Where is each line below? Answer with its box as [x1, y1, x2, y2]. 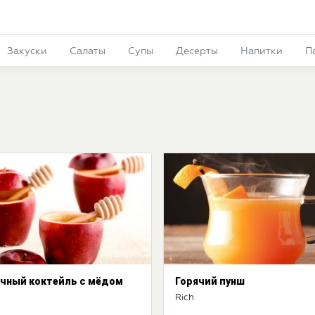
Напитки [240, 46, 283, 56]
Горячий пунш [175, 276, 245, 287]
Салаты [69, 46, 105, 56]
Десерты [175, 46, 218, 56]
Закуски [6, 46, 47, 56]
